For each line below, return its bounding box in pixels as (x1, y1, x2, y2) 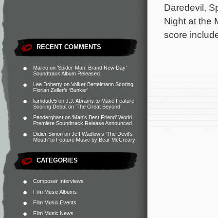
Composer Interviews (33, 178, 84, 184)
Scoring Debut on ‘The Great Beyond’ (33, 104, 121, 109)
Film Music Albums (33, 189, 77, 195)
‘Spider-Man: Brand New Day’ (57, 65, 127, 71)
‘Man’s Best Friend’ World (72, 114, 132, 120)
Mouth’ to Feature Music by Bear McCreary (33, 137, 135, 143)
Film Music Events (33, 200, 76, 205)
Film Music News (33, 210, 73, 216)
